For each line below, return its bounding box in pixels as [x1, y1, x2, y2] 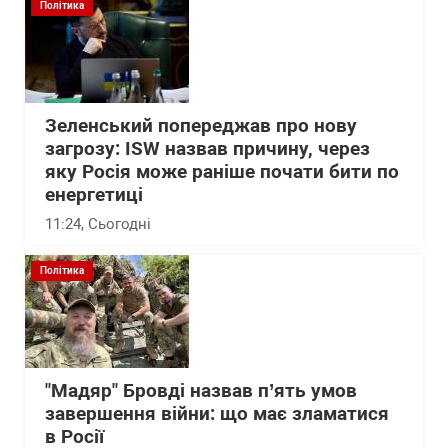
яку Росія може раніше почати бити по [45, 161, 399, 183]
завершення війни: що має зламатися [45, 403, 389, 425]
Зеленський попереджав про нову [45, 115, 357, 137]
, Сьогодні [81, 215, 151, 233]
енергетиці [45, 184, 143, 206]
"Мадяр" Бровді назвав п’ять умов [45, 380, 357, 402]
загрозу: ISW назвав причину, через [45, 138, 370, 160]
